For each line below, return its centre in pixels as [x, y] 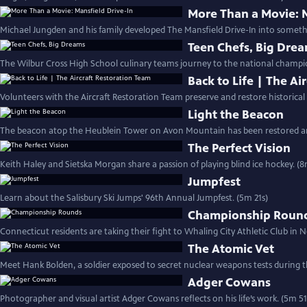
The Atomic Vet [231, 249]
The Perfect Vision [240, 148]
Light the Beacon [236, 114]
